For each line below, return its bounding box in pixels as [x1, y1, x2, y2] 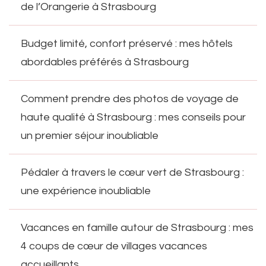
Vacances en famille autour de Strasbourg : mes [21, 221, 254, 233]
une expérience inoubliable [21, 185, 151, 197]
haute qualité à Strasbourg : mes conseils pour [21, 111, 246, 123]
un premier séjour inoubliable [21, 129, 159, 141]
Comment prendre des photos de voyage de [21, 93, 239, 104]
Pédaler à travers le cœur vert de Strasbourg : [21, 166, 244, 178]
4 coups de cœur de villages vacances [21, 240, 207, 252]
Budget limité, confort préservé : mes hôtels [21, 37, 233, 49]
